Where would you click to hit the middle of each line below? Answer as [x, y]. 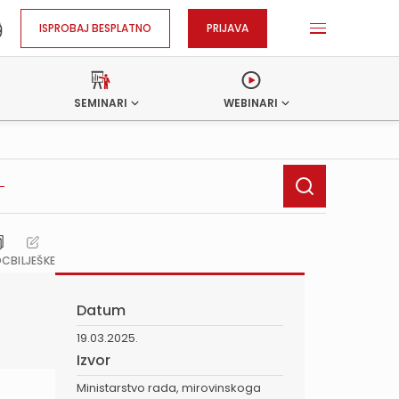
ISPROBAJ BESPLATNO [95, 28]
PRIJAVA [228, 28]
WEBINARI [251, 103]
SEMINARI [101, 103]
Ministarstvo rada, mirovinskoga [169, 388]
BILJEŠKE [33, 261]
